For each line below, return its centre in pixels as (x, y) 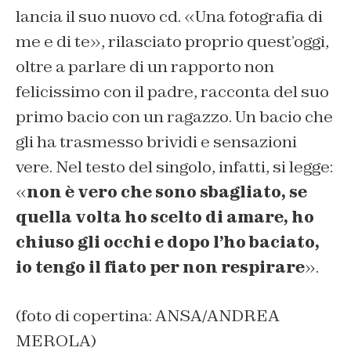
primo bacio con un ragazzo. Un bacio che (174, 116)
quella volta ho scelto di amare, (154, 217)
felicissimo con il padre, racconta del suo (172, 91)
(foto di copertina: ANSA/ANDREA (148, 315)
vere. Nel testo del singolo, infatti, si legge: (174, 166)
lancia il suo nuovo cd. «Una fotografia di (169, 16)
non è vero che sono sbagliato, (158, 192)
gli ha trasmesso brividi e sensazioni (156, 141)
